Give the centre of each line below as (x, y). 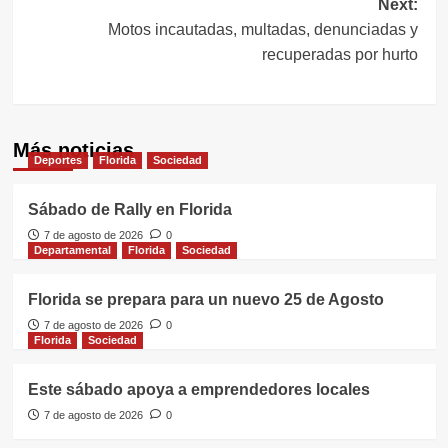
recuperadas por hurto (339, 54)
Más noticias (73, 149)
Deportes (57, 159)
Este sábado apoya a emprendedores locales (198, 389)
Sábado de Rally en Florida (129, 209)
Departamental (72, 249)
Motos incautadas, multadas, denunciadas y (262, 29)
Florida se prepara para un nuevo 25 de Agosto (205, 299)
